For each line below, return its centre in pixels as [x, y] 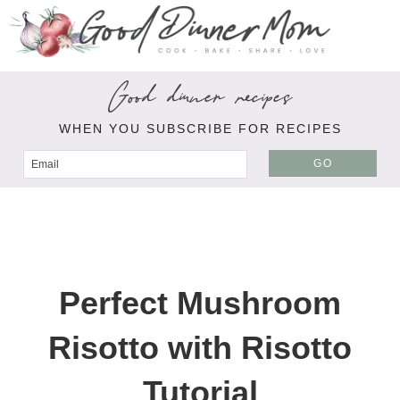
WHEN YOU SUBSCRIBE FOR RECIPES [200, 128]
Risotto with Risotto [200, 348]
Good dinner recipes [200, 99]
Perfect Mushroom [200, 304]
